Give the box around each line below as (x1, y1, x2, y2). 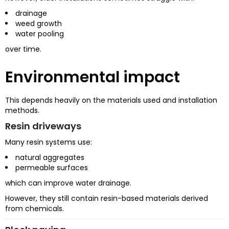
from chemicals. (5, 203, 64, 214)
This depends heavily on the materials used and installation (5, 95, 217, 105)
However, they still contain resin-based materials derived (5, 193, 208, 203)
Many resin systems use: (5, 136, 92, 147)
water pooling (15, 28, 64, 39)
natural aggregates (15, 152, 84, 163)
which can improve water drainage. (5, 177, 131, 188)
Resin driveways (5, 119, 81, 132)
